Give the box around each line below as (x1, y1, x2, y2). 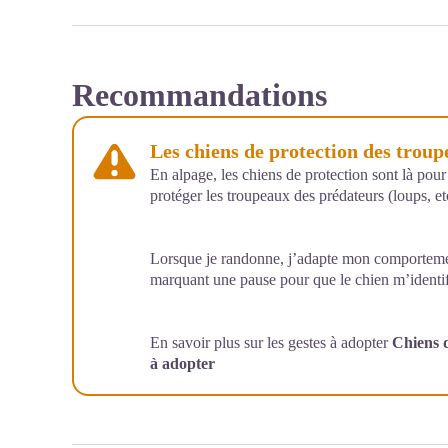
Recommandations (72, 77, 327, 113)
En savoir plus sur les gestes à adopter (150, 334, 392, 351)
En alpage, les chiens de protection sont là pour (150, 166, 446, 183)
